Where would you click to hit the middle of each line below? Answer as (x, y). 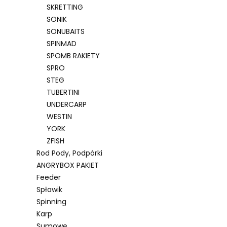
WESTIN (59, 116)
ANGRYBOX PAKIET (68, 165)
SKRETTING (65, 7)
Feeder (49, 177)
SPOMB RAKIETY (73, 55)
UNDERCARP (67, 104)
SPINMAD (62, 43)
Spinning (51, 201)
